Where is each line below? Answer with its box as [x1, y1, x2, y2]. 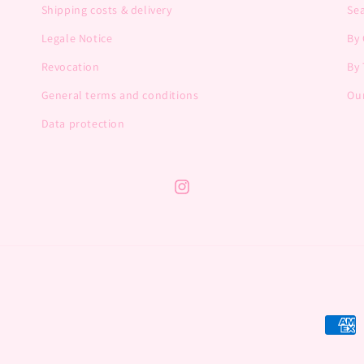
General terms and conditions [41, 88, 199, 102]
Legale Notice [41, 31, 113, 45]
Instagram [172, 188, 227, 203]
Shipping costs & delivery [41, 2, 172, 17]
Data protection [41, 116, 125, 131]
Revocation [41, 59, 100, 74]
